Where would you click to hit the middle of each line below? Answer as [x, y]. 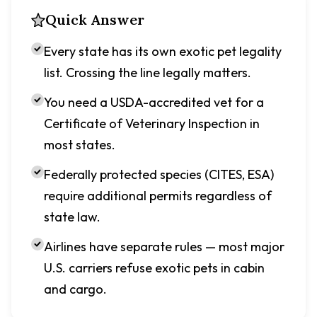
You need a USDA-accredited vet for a [154, 102]
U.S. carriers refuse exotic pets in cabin [154, 268]
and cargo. [75, 289]
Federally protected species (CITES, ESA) [159, 174]
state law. [72, 217]
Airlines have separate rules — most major [164, 247]
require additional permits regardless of [158, 196]
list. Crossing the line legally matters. [148, 73]
